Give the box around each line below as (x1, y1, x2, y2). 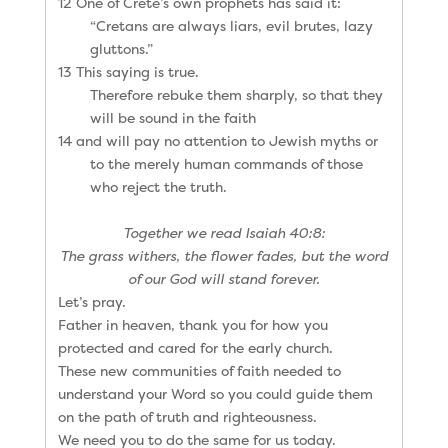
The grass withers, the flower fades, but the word (59, 245, 388, 265)
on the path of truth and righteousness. (57, 406, 317, 426)
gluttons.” (89, 38, 153, 58)
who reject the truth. (89, 176, 227, 196)
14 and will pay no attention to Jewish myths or (57, 130, 378, 150)
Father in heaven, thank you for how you (57, 314, 328, 334)
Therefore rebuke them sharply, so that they (89, 84, 383, 104)
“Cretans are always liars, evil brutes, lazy (89, 15, 373, 35)
